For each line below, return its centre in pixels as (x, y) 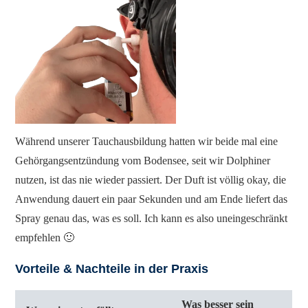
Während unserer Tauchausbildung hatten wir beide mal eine (147, 141)
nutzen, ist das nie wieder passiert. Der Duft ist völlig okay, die (151, 179)
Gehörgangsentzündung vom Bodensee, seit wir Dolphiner (143, 160)
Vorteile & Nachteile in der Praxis (112, 268)
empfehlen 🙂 (45, 237)
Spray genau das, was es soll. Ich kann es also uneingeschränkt (152, 218)
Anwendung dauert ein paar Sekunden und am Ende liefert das (152, 199)
